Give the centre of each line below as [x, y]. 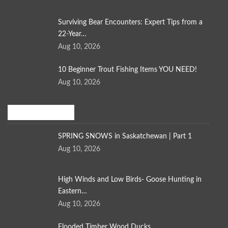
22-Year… [72, 34]
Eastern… [73, 192]
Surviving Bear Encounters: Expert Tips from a [130, 23]
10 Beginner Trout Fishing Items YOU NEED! [127, 70]
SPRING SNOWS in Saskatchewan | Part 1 [125, 136]
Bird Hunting [32, 113]
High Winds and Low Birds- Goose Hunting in [130, 180]
